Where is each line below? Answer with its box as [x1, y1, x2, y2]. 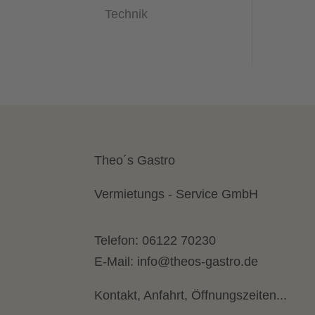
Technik [105, 6, 148, 21]
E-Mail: [94, 255, 138, 269]
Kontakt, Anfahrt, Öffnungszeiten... [94, 288, 288, 303]
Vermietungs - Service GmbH [94, 187, 259, 202]
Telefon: [94, 233, 143, 248]
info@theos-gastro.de [137, 255, 259, 269]
